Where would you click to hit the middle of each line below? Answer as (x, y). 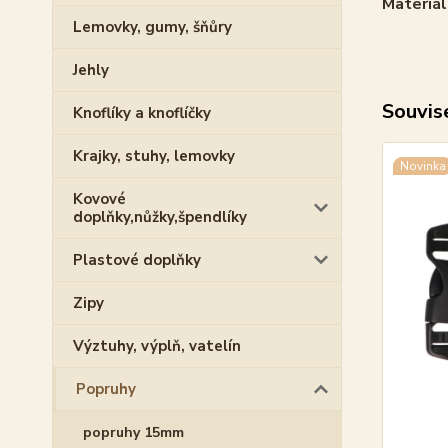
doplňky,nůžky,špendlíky (160, 217)
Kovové (99, 199)
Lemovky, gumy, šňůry (152, 27)
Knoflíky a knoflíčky (142, 113)
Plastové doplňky (137, 260)
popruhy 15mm (133, 432)
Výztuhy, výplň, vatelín (157, 346)
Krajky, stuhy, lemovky (154, 156)
